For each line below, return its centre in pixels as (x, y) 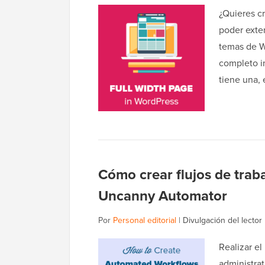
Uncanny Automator (163, 196)
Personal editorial (145, 220)
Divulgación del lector (222, 220)
